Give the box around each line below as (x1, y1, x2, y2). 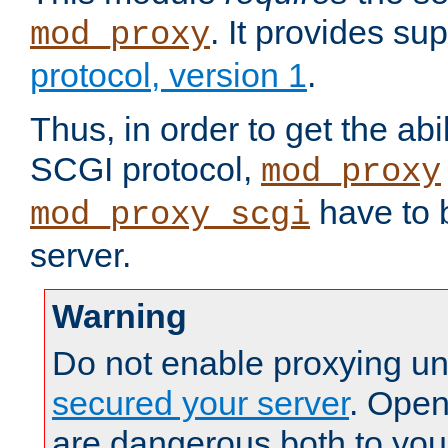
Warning (52, 297, 187, 336)
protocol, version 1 (30, 56, 307, 95)
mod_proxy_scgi (30, 196, 310, 235)
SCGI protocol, (30, 150, 261, 189)
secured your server (52, 384, 349, 423)
